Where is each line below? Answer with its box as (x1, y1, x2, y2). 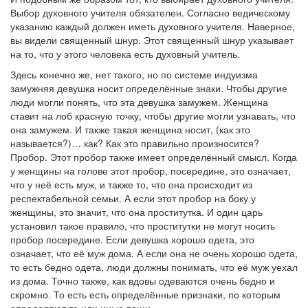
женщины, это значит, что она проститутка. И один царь (10, 205, 263, 219)
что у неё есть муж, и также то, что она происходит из (10, 177, 252, 191)
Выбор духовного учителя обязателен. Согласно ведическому (10, 5, 290, 19)
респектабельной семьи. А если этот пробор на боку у (10, 191, 256, 205)
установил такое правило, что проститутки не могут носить (10, 219, 275, 232)
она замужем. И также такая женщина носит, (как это (10, 122, 250, 136)
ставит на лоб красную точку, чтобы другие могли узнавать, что (10, 109, 296, 122)
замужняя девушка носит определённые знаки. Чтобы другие (10, 81, 287, 95)
